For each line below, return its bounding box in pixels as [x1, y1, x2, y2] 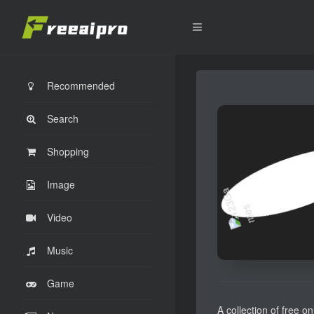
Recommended [47, 78, 115, 93]
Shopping [47, 144, 89, 158]
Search [47, 111, 78, 125]
